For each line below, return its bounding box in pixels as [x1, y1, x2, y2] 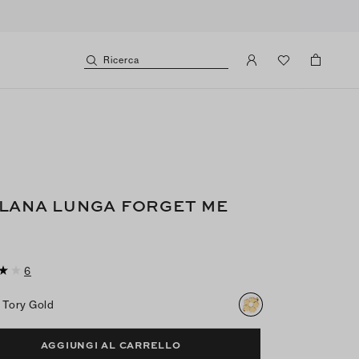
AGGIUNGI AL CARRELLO [40, 337, 181, 352]
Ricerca [103, 54, 139, 66]
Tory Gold [2, 298, 54, 311]
